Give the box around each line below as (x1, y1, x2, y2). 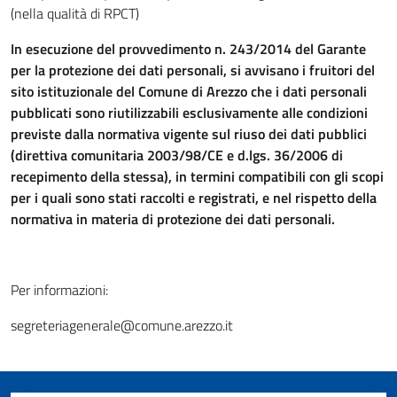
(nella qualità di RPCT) (11, 3, 139, 24)
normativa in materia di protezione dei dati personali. (11, 208, 335, 230)
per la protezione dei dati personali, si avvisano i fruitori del (11, 59, 375, 81)
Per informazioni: (11, 279, 108, 300)
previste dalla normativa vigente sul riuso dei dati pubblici (11, 123, 367, 144)
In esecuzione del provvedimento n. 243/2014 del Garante (11, 38, 366, 59)
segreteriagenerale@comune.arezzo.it (11, 315, 233, 336)
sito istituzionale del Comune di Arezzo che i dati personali (11, 81, 367, 102)
